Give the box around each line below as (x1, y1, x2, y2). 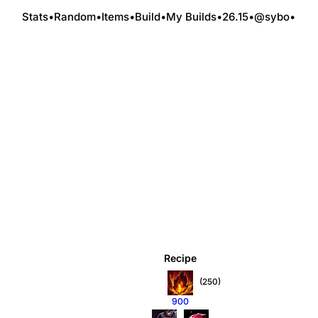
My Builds (166, 9, 216, 23)
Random (54, 9, 96, 23)
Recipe (164, 251, 197, 264)
